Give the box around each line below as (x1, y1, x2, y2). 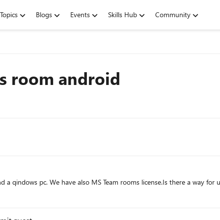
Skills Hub (108, 10, 137, 19)
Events (70, 10, 90, 19)
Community (155, 10, 191, 19)
